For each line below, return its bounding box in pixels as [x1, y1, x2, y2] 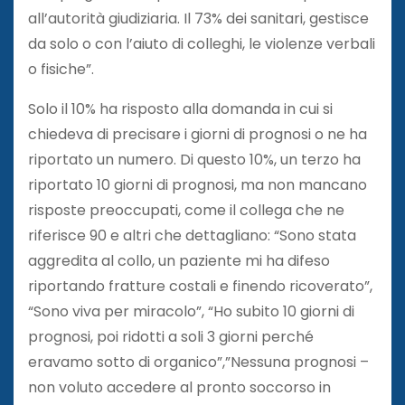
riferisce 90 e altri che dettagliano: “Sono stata [28, 224, 356, 246]
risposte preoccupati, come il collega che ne [28, 199, 344, 221]
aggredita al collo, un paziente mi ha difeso [28, 250, 330, 271]
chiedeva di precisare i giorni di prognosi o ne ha [28, 123, 367, 145]
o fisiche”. [28, 58, 94, 80]
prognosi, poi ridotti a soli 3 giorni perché [28, 325, 314, 347]
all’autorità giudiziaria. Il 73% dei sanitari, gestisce [28, 7, 369, 29]
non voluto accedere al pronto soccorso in [28, 376, 331, 398]
